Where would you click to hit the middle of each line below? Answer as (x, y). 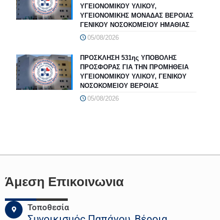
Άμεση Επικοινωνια (64, 181)
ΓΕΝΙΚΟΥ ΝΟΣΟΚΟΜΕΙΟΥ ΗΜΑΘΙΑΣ (135, 25)
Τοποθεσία (48, 207)
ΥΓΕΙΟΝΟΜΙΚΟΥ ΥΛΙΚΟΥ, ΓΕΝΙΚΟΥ (133, 76)
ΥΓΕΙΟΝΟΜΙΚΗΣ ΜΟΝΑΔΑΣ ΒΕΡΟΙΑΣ (137, 15)
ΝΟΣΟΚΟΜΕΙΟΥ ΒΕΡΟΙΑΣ (119, 85)
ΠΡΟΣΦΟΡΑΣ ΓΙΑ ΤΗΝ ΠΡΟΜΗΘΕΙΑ (134, 67)
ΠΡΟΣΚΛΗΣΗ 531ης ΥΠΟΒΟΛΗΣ (128, 57)
